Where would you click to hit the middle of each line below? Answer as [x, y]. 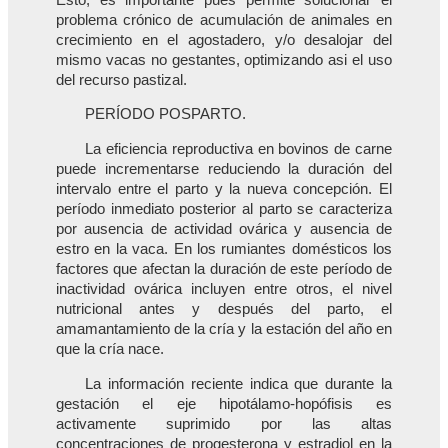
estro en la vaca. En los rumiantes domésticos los [224, 248]
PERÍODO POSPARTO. [166, 114]
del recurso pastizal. [121, 79]
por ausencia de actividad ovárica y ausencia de [224, 228]
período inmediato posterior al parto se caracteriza [224, 208]
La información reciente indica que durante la [238, 383]
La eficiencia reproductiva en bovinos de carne [238, 148]
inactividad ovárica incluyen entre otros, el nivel [224, 288]
